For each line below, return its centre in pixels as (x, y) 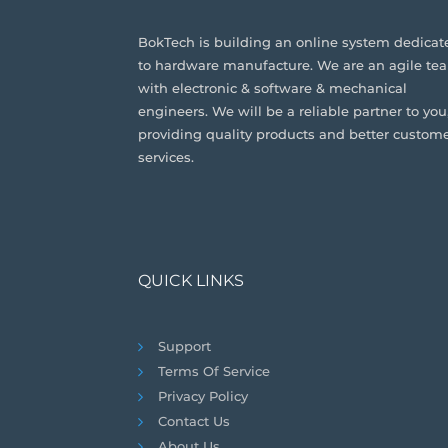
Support (184, 346)
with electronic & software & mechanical (272, 88)
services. (165, 157)
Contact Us (193, 421)
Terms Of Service (213, 371)
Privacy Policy (202, 396)
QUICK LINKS (190, 280)
